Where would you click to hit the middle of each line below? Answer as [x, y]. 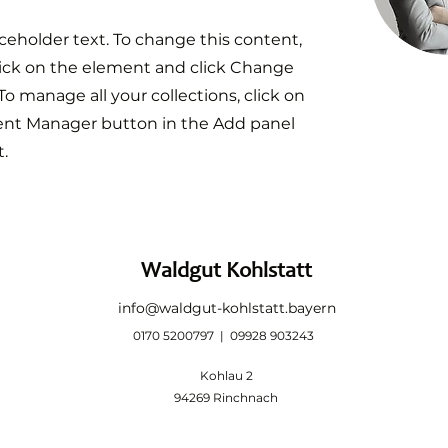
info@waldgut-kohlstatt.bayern [227, 308]
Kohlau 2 [226, 376]
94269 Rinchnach [226, 398]
